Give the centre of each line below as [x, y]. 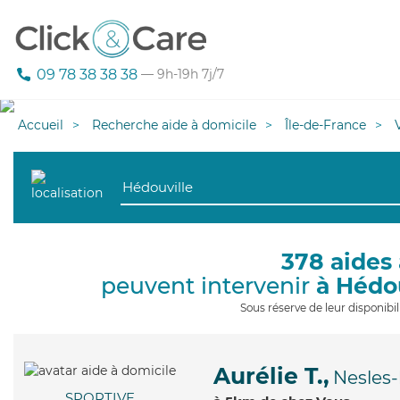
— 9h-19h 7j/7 [181, 75]
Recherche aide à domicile [174, 125]
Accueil [41, 125]
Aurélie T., [271, 376]
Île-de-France [325, 125]
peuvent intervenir [208, 286]
